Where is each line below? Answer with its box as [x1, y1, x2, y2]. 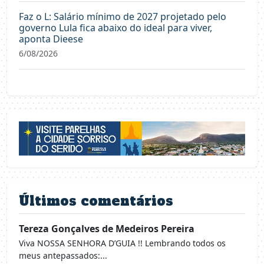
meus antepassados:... [19, 250, 107, 262]
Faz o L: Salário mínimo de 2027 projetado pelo [19, 9, 226, 23]
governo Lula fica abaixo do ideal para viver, [19, 21, 212, 34]
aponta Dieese [19, 32, 83, 45]
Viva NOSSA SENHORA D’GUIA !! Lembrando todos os [19, 237, 226, 249]
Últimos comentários [19, 192, 173, 210]
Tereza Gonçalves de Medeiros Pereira [19, 222, 194, 236]
